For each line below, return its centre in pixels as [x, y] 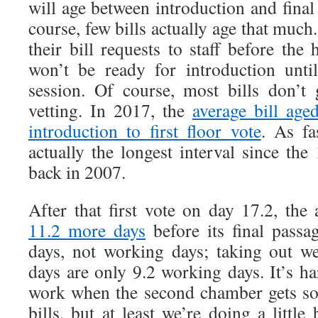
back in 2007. [77, 172]
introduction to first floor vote [145, 131]
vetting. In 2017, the [110, 110]
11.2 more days [87, 230]
